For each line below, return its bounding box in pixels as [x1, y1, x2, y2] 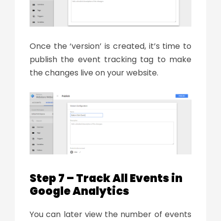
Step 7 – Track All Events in [30, 170, 183, 186]
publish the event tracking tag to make [30, 53, 191, 65]
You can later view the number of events [30, 208, 191, 220]
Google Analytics [30, 183, 131, 199]
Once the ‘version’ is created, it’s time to [30, 40, 191, 52]
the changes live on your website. [30, 67, 158, 78]
